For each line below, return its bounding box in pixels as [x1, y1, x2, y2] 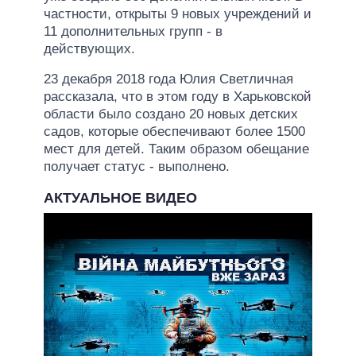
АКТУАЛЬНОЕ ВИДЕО [44, 189, 197, 206]
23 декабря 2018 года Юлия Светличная [44, 71, 293, 87]
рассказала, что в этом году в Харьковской [44, 88, 311, 104]
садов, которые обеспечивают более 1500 [44, 123, 305, 139]
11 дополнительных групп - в [44, 23, 222, 39]
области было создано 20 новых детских [44, 106, 298, 122]
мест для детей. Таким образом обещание [44, 141, 309, 157]
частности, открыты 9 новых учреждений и [44, 6, 311, 21]
